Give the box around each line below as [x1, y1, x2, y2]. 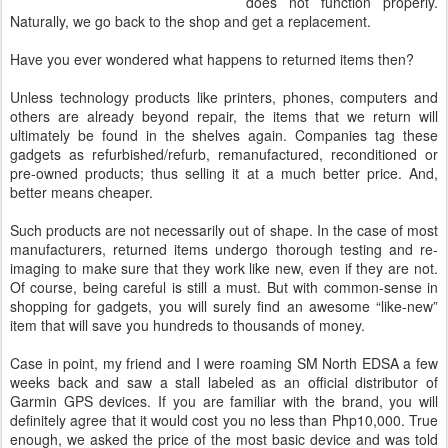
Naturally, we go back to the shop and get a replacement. [10, 11, 371, 31]
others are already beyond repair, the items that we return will [10, 106, 438, 126]
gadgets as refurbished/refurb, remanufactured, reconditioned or [10, 144, 438, 164]
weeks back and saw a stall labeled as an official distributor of [10, 372, 438, 392]
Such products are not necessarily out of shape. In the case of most [10, 220, 438, 240]
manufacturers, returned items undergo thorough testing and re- [10, 239, 438, 259]
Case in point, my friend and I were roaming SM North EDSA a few [10, 353, 438, 373]
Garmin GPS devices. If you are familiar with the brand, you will [10, 391, 438, 411]
